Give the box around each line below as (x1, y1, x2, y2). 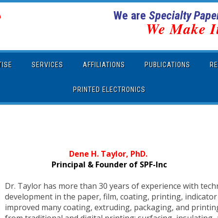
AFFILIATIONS (82, 61, 125, 69)
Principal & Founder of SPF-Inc (51, 159, 167, 170)
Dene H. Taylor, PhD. (69, 148, 149, 160)
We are (113, 9, 149, 22)
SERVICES (31, 61, 63, 69)
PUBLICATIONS (144, 61, 190, 69)
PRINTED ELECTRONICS (73, 86, 145, 94)
